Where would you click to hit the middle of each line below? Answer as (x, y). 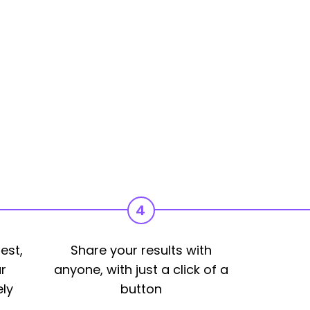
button (141, 289)
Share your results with (141, 250)
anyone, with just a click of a (141, 270)
